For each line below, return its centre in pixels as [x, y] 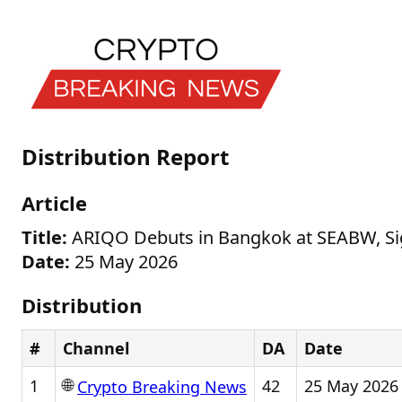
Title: [44, 237]
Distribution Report [125, 157]
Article [54, 203]
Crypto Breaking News [162, 387]
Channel [96, 348]
